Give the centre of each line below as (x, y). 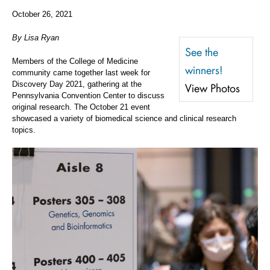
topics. (24, 130)
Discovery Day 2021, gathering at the (77, 84)
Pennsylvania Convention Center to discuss (88, 95)
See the (201, 51)
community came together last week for (81, 72)
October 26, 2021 (42, 14)
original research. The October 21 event (81, 107)
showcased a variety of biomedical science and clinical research (124, 118)
